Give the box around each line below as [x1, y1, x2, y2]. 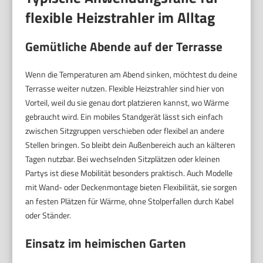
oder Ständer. [25, 209, 72, 222]
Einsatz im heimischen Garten [25, 234, 187, 253]
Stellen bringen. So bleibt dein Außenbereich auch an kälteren [25, 139, 236, 151]
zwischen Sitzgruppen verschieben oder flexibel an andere [25, 124, 225, 137]
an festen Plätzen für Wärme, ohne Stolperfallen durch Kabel [25, 195, 234, 208]
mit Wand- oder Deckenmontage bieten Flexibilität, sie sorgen [25, 181, 238, 194]
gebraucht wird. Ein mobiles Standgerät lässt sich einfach [25, 110, 224, 123]
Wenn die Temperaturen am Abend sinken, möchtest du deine [25, 68, 238, 81]
